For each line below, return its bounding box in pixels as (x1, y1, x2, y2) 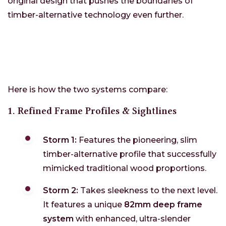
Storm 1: (43, 135, 77, 145)
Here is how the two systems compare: (8, 85, 167, 95)
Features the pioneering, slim (77, 135, 197, 145)
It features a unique (43, 200, 124, 210)
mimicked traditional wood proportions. (43, 163, 206, 174)
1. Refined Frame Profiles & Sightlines (8, 105, 177, 117)
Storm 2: (43, 186, 78, 196)
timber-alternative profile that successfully (43, 149, 216, 159)
